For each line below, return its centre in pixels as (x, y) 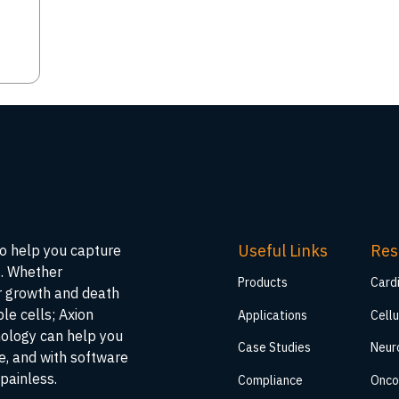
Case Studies (274, 348)
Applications (272, 315)
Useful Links (282, 251)
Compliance (270, 381)
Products (262, 282)
